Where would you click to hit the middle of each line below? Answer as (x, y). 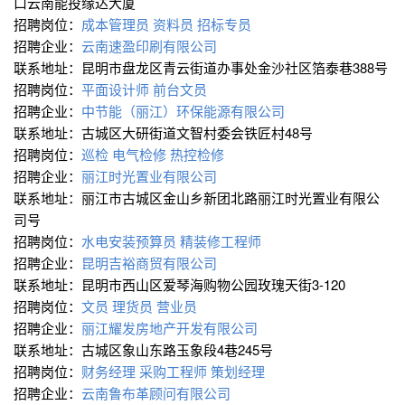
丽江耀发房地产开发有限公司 (171, 328)
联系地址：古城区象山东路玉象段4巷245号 (145, 350)
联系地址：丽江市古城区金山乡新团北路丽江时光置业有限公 (197, 198)
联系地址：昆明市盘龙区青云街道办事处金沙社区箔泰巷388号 (202, 68)
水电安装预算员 (129, 241)
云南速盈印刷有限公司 (151, 46)
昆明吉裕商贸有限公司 (151, 263)
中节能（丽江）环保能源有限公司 (185, 111)
